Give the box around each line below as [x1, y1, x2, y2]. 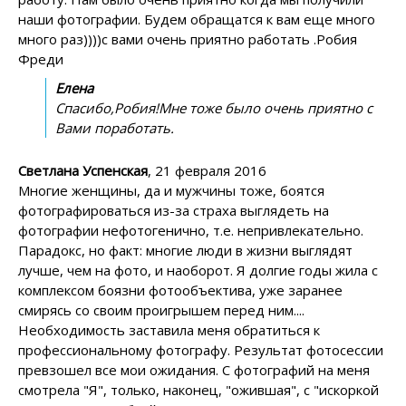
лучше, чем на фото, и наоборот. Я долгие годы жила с [18, 260, 378, 279]
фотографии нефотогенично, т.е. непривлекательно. [18, 220, 363, 239]
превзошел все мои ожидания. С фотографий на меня [18, 360, 370, 379]
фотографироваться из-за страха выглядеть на [18, 200, 329, 219]
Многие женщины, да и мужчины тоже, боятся [18, 180, 324, 199]
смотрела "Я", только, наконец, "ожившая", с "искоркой [18, 380, 379, 399]
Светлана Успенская [18, 160, 148, 179]
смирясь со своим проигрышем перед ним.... [18, 300, 304, 319]
